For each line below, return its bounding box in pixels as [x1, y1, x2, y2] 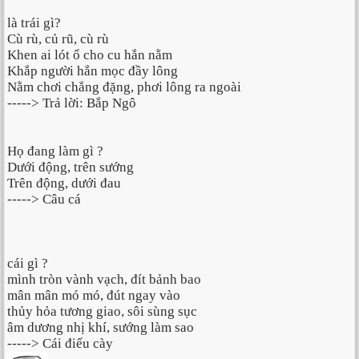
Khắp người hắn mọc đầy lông [7, 63, 178, 79]
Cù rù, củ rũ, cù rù [7, 31, 109, 47]
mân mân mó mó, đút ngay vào [7, 288, 180, 304]
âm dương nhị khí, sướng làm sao [7, 320, 194, 336]
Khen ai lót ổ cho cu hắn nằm [7, 47, 172, 63]
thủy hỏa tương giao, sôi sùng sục [7, 304, 197, 320]
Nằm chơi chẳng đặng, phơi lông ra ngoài [7, 79, 241, 95]
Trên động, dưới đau [7, 175, 121, 192]
